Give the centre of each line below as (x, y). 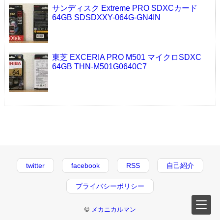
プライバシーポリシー (110, 186)
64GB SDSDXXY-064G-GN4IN (106, 18)
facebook (85, 166)
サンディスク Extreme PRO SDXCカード (124, 8)
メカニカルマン (113, 210)
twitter (35, 166)
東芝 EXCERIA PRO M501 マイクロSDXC (126, 57)
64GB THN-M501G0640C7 (99, 67)
